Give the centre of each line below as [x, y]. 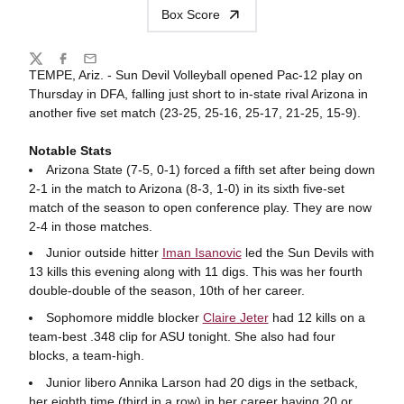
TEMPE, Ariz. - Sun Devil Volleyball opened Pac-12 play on [195, 74]
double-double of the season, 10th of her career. [166, 291]
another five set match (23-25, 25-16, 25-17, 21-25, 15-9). [194, 112]
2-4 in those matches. [92, 226]
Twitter [46, 66]
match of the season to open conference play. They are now [200, 207]
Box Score [191, 14]
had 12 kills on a [317, 317]
